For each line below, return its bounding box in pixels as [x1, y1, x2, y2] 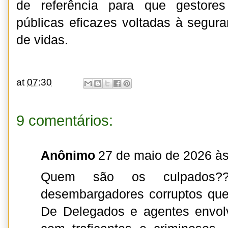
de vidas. [16, 33, 68, 47]
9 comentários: [16, 112, 113, 129]
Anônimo [41, 149, 95, 162]
